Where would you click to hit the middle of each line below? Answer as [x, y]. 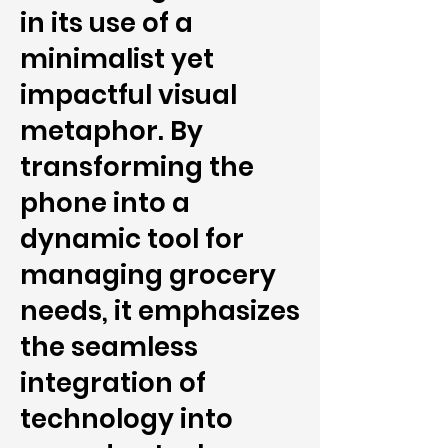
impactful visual [128, 95]
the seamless [109, 347]
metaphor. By [111, 131]
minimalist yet [117, 59]
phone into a [105, 203]
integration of [113, 383]
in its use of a [106, 23]
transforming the [137, 167]
